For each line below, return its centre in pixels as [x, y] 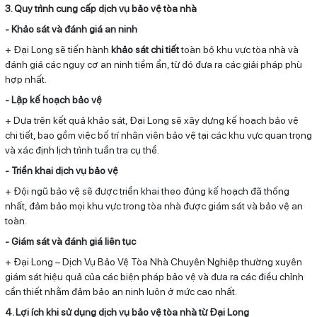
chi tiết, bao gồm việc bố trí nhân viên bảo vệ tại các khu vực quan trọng [158, 135]
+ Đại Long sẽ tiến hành [58, 49]
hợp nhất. [25, 79]
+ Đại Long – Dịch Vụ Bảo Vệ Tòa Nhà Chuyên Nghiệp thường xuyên [153, 261]
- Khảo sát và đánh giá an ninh [71, 29]
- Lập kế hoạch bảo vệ [53, 99]
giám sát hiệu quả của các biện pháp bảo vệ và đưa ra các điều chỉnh [154, 276]
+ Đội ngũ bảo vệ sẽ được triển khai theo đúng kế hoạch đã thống [147, 191]
